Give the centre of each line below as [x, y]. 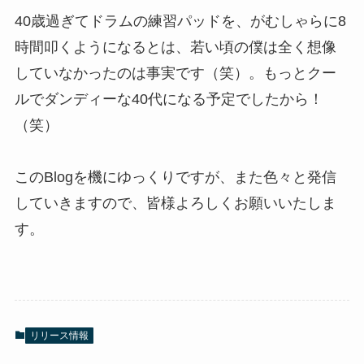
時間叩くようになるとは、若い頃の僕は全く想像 [175, 47]
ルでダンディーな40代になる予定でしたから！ [169, 99]
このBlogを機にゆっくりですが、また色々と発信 [175, 177]
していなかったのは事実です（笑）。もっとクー [175, 73]
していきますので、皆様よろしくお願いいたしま [175, 203]
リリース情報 [59, 335]
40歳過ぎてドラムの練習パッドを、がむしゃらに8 [180, 21]
